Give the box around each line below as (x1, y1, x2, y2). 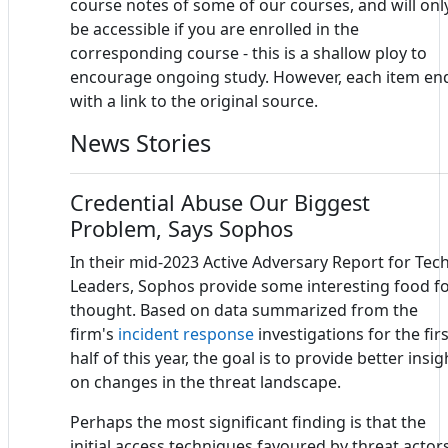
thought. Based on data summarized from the (70, 299, 418, 322)
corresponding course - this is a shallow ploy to (70, 42, 427, 65)
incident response (118, 323, 254, 346)
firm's (70, 323, 118, 346)
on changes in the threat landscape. (70, 371, 341, 394)
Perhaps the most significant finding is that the (70, 411, 426, 434)
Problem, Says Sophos (70, 214, 293, 244)
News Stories (70, 127, 211, 160)
